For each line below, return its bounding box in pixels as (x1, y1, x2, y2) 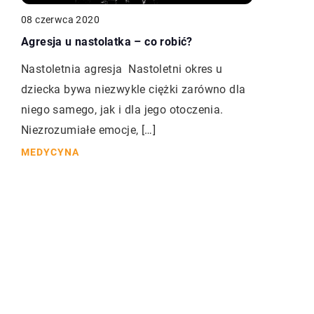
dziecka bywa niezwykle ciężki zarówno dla (21, 83, 246, 97)
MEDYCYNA (21, 146, 79, 158)
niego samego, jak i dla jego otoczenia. (21, 103, 224, 117)
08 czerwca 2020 (21, 14, 100, 26)
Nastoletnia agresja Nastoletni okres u (21, 62, 223, 76)
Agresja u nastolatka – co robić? (21, 35, 193, 49)
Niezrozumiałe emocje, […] (21, 123, 156, 137)
